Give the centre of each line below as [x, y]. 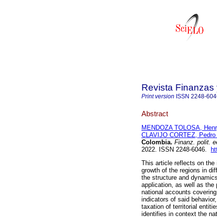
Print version [158, 96]
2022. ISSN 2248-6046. [176, 150]
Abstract [155, 113]
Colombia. [157, 142]
